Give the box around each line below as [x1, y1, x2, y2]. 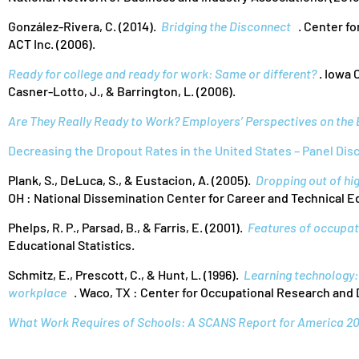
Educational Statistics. [8, 237, 135, 252]
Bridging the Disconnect [161, 18, 291, 34]
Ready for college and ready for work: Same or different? [8, 66, 317, 81]
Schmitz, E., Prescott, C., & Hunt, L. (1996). [8, 267, 244, 282]
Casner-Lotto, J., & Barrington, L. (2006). [8, 83, 236, 99]
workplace [8, 284, 67, 300]
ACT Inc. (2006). [8, 36, 95, 51]
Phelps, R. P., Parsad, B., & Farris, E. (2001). [8, 220, 248, 235]
